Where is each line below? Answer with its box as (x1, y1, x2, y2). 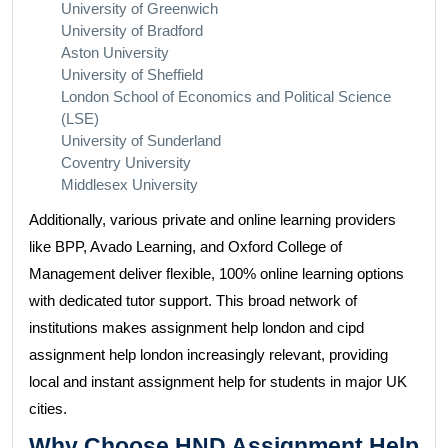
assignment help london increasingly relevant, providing (29, 346, 388, 363)
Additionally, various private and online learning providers (29, 211, 396, 228)
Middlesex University (61, 176, 198, 193)
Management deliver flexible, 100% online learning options (29, 265, 404, 282)
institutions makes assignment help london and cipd (29, 319, 364, 336)
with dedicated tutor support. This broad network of (29, 292, 357, 309)
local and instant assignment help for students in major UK (29, 373, 407, 390)
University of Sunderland (61, 132, 221, 149)
